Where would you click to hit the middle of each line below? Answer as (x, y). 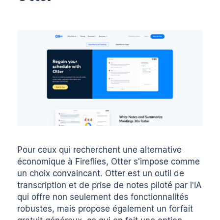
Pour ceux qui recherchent (70, 150)
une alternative (152, 150)
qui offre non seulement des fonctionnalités (103, 197)
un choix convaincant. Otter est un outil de (101, 174)
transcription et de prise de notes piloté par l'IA (110, 185)
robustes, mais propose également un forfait (105, 209)
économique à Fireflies (62, 162)
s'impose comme (166, 162)
